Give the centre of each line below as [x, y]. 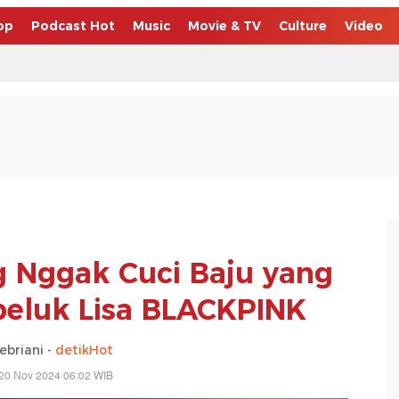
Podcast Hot [73, 26]
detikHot [84, 350]
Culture [303, 26]
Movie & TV [224, 26]
